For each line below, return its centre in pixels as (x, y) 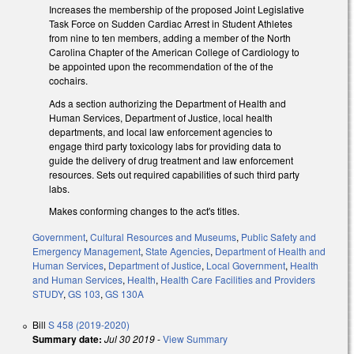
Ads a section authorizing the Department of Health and (168, 103)
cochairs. (70, 80)
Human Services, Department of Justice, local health (161, 117)
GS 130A (124, 294)
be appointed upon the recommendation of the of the (161, 66)
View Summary (195, 339)
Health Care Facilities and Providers (238, 280)
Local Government (246, 265)
